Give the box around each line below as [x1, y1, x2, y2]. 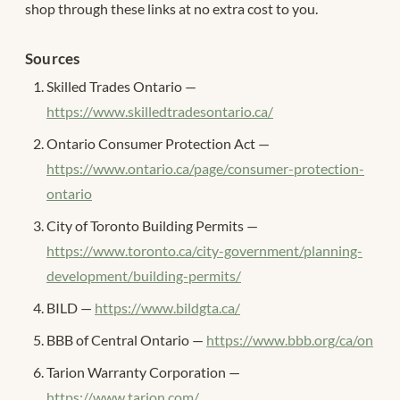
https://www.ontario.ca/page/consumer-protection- [46, 160, 364, 178]
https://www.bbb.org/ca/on [206, 331, 373, 349]
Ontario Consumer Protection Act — [46, 135, 270, 153]
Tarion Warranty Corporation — [46, 363, 240, 381]
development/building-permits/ [46, 267, 241, 285]
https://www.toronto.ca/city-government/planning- [46, 242, 362, 260]
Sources [25, 49, 80, 69]
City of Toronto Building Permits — [46, 217, 258, 235]
